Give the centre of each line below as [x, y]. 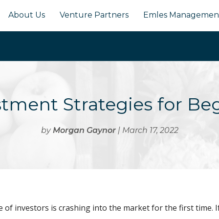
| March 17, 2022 [147, 131]
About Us [27, 15]
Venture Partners [94, 15]
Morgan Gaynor [84, 131]
